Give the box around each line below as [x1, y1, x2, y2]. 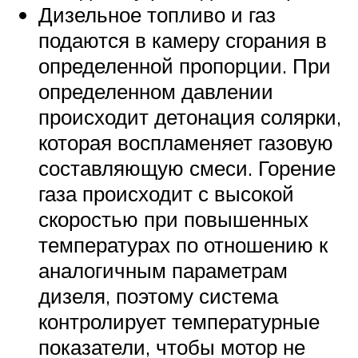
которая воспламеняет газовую [38, 129, 333, 156]
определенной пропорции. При [38, 53, 331, 79]
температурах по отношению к [38, 232, 328, 258]
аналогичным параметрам [38, 257, 288, 284]
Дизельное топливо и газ [38, 2, 276, 28]
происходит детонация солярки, [38, 104, 341, 130]
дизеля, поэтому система [38, 283, 278, 309]
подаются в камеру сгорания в [38, 27, 327, 54]
